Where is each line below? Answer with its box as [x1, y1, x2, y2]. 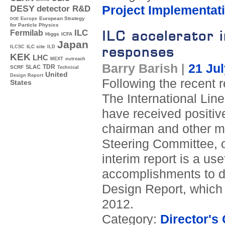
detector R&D [37, 4, 90, 14]
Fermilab [10, 29, 43, 38]
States [10, 79, 32, 87]
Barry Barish [101, 62, 178, 76]
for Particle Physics [10, 22, 59, 28]
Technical [57, 65, 79, 70]
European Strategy [39, 16, 85, 22]
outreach [65, 56, 85, 62]
